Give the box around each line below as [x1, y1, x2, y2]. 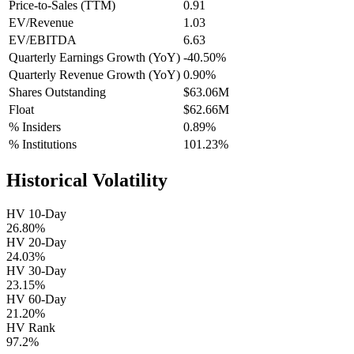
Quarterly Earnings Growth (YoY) [9, 51, 180, 65]
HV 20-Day [6, 235, 66, 250]
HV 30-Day [6, 264, 66, 278]
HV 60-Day [6, 292, 66, 307]
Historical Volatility [6, 170, 168, 191]
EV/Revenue [9, 16, 73, 30]
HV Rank [6, 321, 55, 335]
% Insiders [9, 120, 61, 134]
